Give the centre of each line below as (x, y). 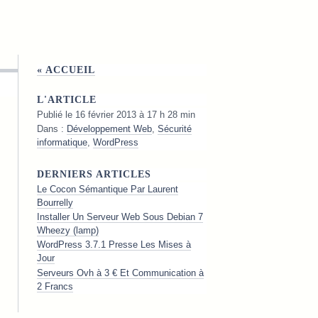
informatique (62, 143)
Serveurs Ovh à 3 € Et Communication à (120, 273)
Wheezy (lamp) (67, 231)
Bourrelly (55, 202)
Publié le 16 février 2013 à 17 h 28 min (116, 115)
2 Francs (55, 286)
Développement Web (109, 129)
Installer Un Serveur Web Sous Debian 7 (120, 217)
